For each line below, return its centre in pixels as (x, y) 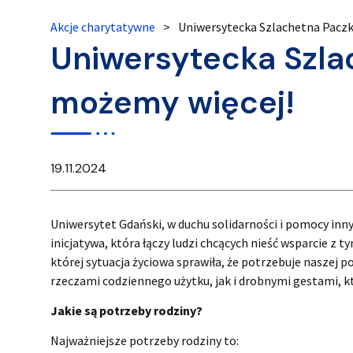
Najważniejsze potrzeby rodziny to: (145, 341)
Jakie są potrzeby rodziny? (127, 310)
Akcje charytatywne (103, 27)
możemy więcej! (173, 103)
